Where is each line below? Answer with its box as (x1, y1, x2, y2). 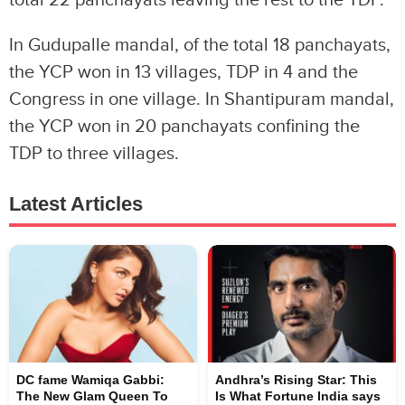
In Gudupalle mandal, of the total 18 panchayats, (9, 34, 391, 56)
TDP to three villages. (9, 143, 179, 165)
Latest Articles (9, 193, 143, 215)
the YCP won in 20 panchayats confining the (9, 116, 360, 137)
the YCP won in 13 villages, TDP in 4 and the (9, 61, 358, 83)
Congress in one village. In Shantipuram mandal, (9, 89, 394, 110)
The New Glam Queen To (16, 389, 168, 403)
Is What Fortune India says (215, 389, 381, 403)
